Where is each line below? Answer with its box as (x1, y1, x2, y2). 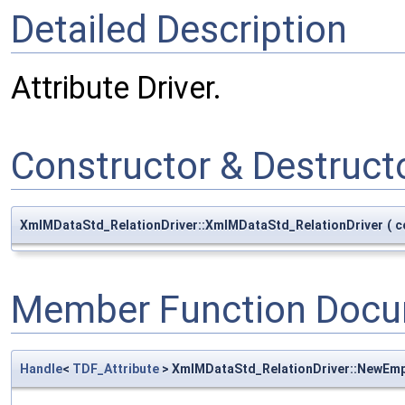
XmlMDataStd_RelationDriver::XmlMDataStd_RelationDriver (20, 217, 383, 232)
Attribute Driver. (11, 70, 221, 107)
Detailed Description (11, 7, 347, 52)
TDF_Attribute (72, 361, 159, 376)
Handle (20, 361, 62, 376)
